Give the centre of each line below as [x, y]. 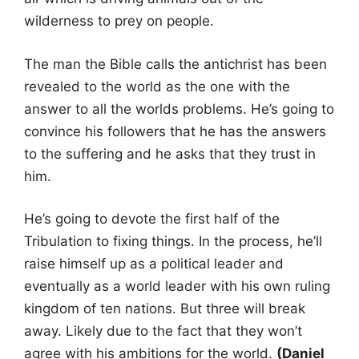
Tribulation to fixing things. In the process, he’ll [173, 242]
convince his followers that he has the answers [175, 131]
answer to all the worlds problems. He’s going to [179, 109]
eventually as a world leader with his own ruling [177, 286]
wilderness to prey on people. [119, 21]
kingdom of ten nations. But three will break [165, 309]
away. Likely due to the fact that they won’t [163, 331]
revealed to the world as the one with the [157, 86]
